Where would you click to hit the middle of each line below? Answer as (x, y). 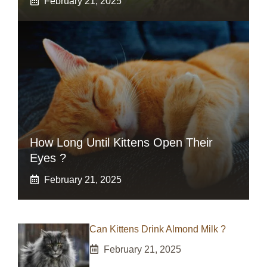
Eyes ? (48, 158)
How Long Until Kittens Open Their (121, 142)
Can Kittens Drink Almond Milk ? (158, 229)
